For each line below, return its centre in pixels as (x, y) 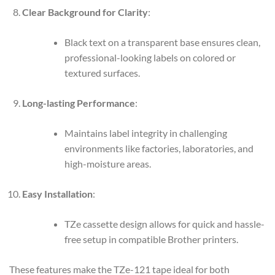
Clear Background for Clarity (85, 12)
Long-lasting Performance (78, 103)
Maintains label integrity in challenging (145, 133)
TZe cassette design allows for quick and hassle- (164, 223)
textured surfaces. (102, 72)
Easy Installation (57, 193)
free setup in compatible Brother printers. (151, 239)
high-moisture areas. (107, 163)
